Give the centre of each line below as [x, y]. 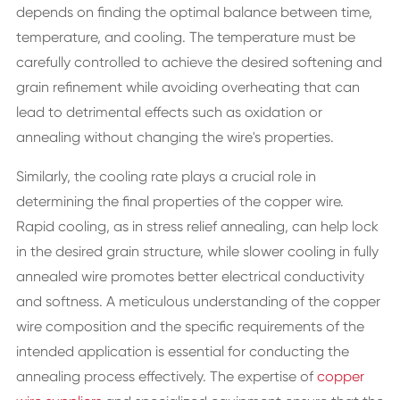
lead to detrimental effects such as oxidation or [169, 112]
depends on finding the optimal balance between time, [194, 12]
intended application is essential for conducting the [182, 351]
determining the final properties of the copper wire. [179, 201]
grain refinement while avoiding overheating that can [187, 87]
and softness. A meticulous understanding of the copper [198, 301]
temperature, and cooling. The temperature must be [185, 37]
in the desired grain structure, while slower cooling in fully [197, 251]
